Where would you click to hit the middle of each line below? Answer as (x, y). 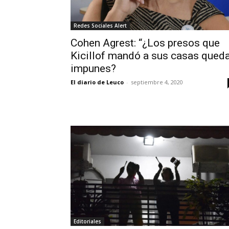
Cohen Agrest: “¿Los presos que (145, 43)
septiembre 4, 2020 (157, 82)
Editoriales (87, 222)
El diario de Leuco (97, 82)
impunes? (93, 69)
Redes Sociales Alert (100, 26)
